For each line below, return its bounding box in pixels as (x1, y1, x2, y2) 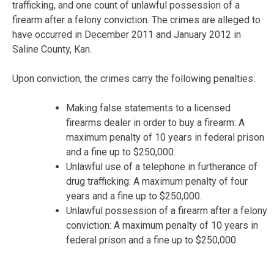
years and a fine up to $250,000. (66, 190, 202, 202)
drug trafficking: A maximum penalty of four (66, 175, 248, 187)
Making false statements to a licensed (66, 102, 231, 114)
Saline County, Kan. (12, 43, 92, 55)
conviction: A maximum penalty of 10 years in (66, 219, 258, 231)
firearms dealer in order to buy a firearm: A (66, 116, 245, 128)
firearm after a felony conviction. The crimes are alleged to (12, 13, 261, 26)
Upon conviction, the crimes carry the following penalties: (12, 72, 255, 84)
